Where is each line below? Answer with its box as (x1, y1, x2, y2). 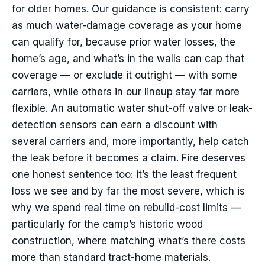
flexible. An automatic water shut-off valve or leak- (12, 102, 253, 115)
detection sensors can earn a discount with (12, 119, 218, 131)
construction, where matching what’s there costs (12, 235, 245, 247)
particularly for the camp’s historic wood (12, 218, 203, 231)
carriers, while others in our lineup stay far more (12, 86, 240, 98)
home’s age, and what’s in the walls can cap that (12, 53, 244, 65)
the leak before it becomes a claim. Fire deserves (12, 152, 245, 164)
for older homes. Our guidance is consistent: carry (12, 3, 250, 15)
